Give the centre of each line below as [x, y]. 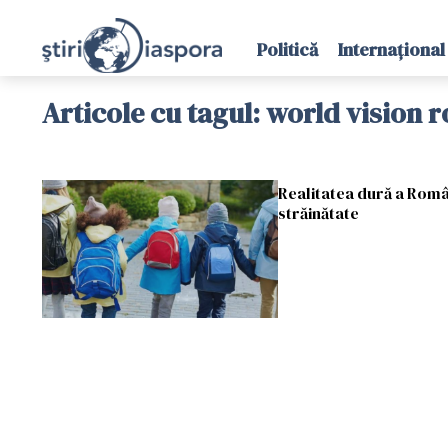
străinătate [318, 213]
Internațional [391, 49]
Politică [287, 49]
